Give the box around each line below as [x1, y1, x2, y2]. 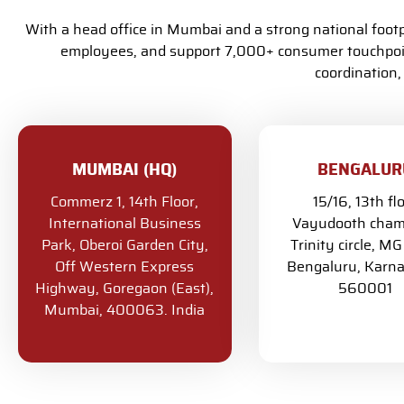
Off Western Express [55, 260, 195, 274]
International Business [48, 216, 201, 231]
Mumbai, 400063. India [44, 303, 206, 317]
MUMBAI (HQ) [72, 162, 178, 179]
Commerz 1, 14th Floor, [50, 195, 199, 209]
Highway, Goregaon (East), [35, 281, 215, 296]
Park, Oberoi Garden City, [41, 238, 208, 252]
